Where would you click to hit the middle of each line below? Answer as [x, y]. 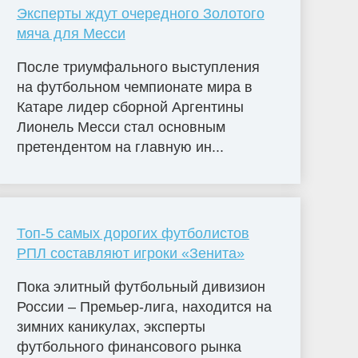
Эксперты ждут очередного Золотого [140, 13]
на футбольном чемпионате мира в [134, 87]
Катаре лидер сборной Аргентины [130, 107]
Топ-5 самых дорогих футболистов [133, 234]
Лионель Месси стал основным [121, 127]
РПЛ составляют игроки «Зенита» [130, 254]
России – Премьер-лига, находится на [144, 307]
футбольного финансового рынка [129, 347]
